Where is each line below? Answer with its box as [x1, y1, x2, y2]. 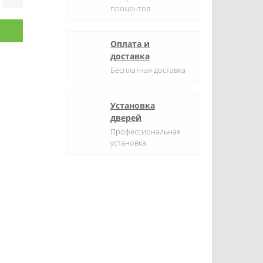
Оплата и [110, 38, 150, 49]
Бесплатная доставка [110, 65, 186, 75]
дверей [110, 112, 141, 123]
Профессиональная [110, 126, 181, 137]
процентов [110, 3, 150, 14]
